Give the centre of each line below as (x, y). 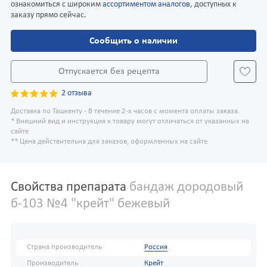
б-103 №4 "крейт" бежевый (90, 204)
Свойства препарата (69, 188)
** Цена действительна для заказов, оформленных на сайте (109, 142)
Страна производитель (64, 248)
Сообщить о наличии (133, 41)
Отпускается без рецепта (109, 71)
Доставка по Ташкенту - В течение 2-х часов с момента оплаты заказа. (125, 112)
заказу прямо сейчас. (49, 15)
